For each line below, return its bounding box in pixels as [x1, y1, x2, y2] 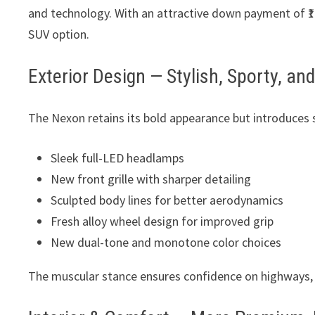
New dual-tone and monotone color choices [51, 234, 282, 251]
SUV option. [28, 26, 90, 43]
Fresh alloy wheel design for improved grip [51, 213, 274, 230]
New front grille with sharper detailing [51, 171, 252, 188]
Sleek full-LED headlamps [51, 150, 185, 167]
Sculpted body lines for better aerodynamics [51, 192, 284, 209]
